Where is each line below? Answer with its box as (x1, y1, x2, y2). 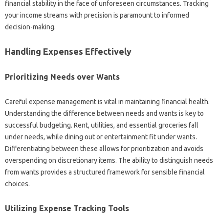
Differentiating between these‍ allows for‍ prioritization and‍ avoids (5, 145, 203, 153)
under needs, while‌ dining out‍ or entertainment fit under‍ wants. (5, 133, 197, 141)
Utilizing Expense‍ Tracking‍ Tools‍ (5, 204, 129, 213)
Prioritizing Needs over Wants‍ (5, 72, 120, 81)
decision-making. (5, 23, 56, 31)
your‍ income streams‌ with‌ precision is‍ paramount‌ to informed (5, 11, 189, 19)
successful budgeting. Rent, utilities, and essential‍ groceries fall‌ (5, 121, 198, 129)
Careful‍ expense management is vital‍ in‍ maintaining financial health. (5, 98, 210, 106)
